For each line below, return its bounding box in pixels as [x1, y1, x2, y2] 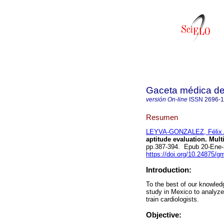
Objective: [146, 210, 181, 219]
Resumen [146, 112, 178, 121]
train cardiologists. [146, 195, 199, 203]
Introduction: [146, 165, 191, 174]
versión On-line [146, 96, 187, 103]
